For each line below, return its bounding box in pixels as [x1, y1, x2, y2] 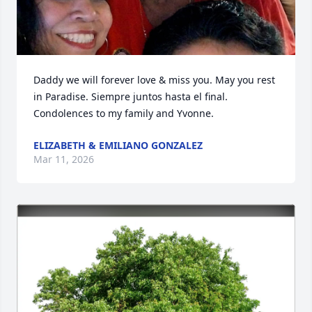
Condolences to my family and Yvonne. [33, 106, 214, 120]
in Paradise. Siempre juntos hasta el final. [33, 89, 228, 103]
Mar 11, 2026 [33, 152, 94, 166]
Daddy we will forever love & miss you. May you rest [33, 72, 275, 86]
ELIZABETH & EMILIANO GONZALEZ [33, 138, 203, 152]
